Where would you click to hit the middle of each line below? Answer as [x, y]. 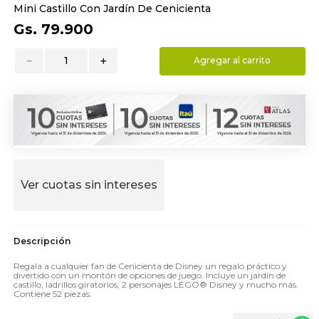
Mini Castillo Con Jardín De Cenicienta [113, 9]
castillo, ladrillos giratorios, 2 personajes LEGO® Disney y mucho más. [156, 284]
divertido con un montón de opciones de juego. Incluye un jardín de [150, 275]
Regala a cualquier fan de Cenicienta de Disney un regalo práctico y [151, 266]
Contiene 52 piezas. [53, 293]
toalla [47, 39]
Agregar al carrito [232, 61]
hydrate [52, 14]
